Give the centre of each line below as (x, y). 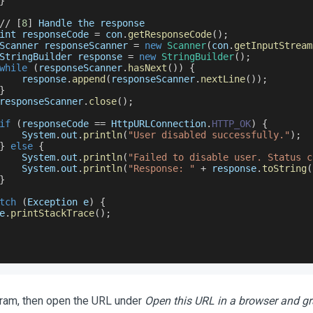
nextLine (223, 79)
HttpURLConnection (158, 124)
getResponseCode (169, 34)
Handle (55, 23)
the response (108, 23)
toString (284, 168)
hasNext (147, 68)
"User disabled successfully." (209, 135)
